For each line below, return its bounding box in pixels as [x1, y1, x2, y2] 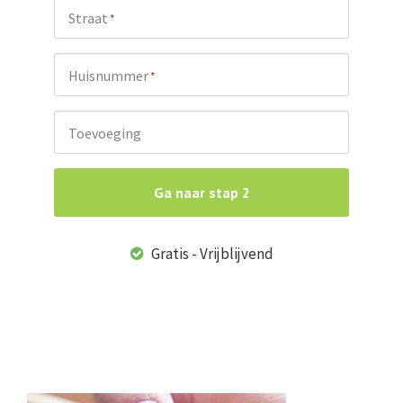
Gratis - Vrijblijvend [148, 244, 273, 264]
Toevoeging [68, 124, 141, 143]
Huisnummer [68, 67, 148, 85]
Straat [68, 9, 108, 28]
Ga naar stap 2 [153, 184, 250, 202]
